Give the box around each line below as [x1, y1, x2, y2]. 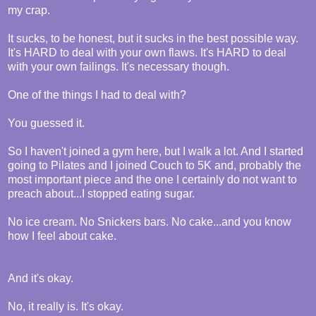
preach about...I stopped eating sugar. [8, 188, 195, 200]
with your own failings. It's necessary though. [8, 61, 229, 73]
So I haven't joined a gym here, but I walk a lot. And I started [8, 145, 303, 158]
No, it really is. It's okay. [8, 300, 123, 313]
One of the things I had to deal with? [8, 89, 186, 102]
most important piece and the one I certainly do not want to [8, 174, 297, 186]
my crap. [8, 4, 50, 17]
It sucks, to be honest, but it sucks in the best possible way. [8, 32, 298, 45]
